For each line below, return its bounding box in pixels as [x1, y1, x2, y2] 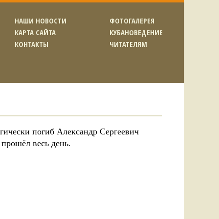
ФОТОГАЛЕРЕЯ [109, 16, 154, 25]
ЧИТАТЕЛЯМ [109, 39, 147, 49]
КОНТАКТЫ [15, 39, 48, 49]
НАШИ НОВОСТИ [15, 16, 66, 25]
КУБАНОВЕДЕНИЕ [109, 27, 163, 37]
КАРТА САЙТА [15, 27, 56, 37]
